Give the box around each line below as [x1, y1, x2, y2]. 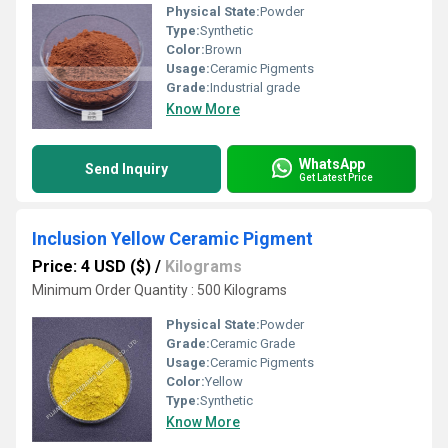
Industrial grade [210, 80, 300, 95]
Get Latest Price [299, 171, 373, 183]
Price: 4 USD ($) [32, 257, 151, 276]
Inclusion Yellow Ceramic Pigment [32, 228, 313, 249]
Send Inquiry [85, 161, 168, 177]
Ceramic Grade [210, 336, 295, 351]
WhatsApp [299, 155, 365, 172]
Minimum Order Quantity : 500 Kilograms [32, 282, 287, 298]
